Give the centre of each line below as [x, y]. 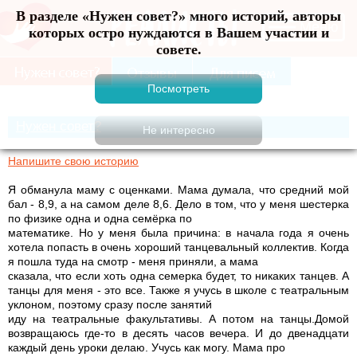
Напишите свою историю [73, 161]
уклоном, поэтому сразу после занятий [110, 304]
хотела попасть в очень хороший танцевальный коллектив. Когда [178, 247]
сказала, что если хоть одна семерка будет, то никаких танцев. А [178, 275]
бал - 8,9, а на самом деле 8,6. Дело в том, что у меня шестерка [178, 204]
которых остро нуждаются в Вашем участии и [178, 33]
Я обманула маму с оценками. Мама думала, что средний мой [178, 189]
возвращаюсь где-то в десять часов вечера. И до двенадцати [178, 333]
